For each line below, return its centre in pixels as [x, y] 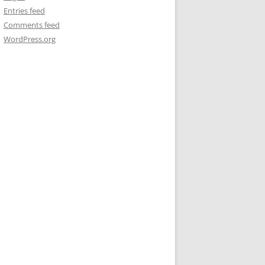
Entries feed [24, 11]
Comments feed [32, 25]
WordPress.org [30, 39]
